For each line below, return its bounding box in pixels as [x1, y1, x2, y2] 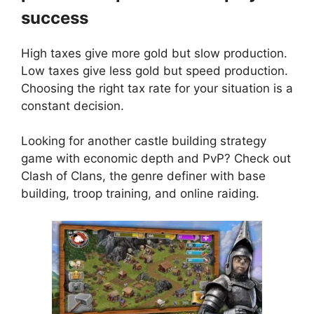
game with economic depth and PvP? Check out [21, 151, 291, 166]
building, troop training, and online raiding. [21, 186, 259, 201]
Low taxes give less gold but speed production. [21, 63, 288, 78]
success [21, 7, 88, 28]
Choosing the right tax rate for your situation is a [21, 81, 293, 95]
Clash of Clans [21, 169, 102, 184]
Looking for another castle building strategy [21, 134, 266, 149]
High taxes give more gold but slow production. [21, 46, 287, 60]
